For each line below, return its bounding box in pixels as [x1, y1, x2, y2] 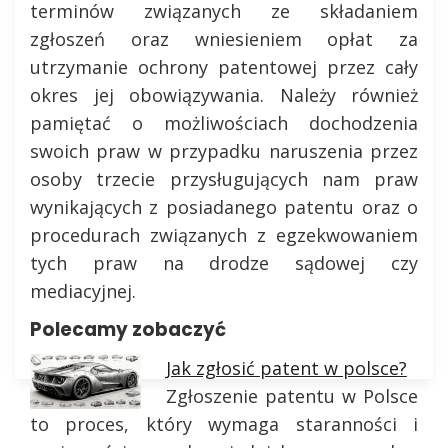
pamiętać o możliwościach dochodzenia [30, 111, 418, 135]
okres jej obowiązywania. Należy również [30, 83, 418, 107]
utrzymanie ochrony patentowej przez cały [30, 55, 418, 79]
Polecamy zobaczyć [30, 317, 226, 342]
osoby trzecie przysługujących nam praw [30, 167, 418, 191]
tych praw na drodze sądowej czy [30, 251, 418, 275]
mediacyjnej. [30, 279, 136, 303]
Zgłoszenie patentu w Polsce [165, 384, 418, 408]
